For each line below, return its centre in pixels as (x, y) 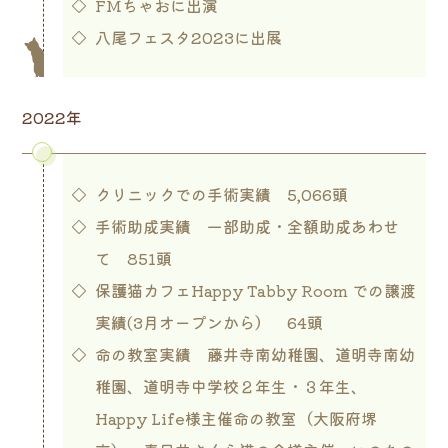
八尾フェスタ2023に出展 (188, 36)
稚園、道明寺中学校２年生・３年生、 (230, 385)
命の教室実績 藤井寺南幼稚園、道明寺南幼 (254, 353)
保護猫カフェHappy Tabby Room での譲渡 (255, 289)
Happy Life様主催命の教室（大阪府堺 (235, 417)
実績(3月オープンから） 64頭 (208, 321)
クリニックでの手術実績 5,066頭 (221, 193)
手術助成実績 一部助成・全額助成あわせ (246, 225)
